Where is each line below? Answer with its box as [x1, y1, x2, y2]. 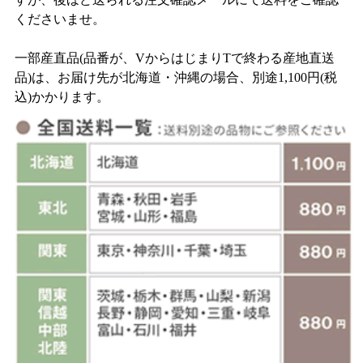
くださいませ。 [15, 12, 105, 27]
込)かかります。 [15, 90, 109, 105]
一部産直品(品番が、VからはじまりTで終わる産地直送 [15, 51, 335, 66]
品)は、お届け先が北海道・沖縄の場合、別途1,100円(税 [15, 70, 337, 85]
